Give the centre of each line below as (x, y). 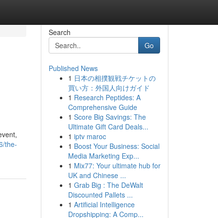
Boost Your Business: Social (117, 146)
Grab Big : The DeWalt (108, 185)
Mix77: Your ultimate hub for (117, 165)
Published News (73, 68)
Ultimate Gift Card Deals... (108, 127)
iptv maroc (90, 136)
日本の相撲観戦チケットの (115, 78)
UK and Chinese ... (97, 175)
